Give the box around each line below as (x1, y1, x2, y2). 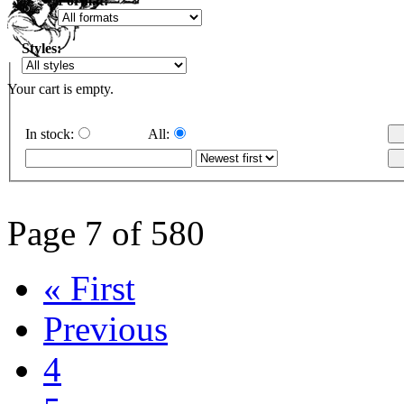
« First (43, 268, 135, 308)
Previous (43, 308, 168, 348)
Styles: (22, 40, 61, 56)
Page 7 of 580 (7, 213, 205, 252)
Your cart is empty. (7, 81, 114, 96)
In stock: (25, 125, 74, 142)
